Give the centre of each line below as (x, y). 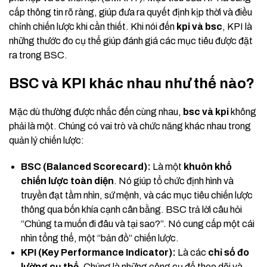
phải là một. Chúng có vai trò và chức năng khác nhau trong (130, 126)
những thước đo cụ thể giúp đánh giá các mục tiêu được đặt (131, 41)
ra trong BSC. (38, 55)
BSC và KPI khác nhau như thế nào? (132, 84)
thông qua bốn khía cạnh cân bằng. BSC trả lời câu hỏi (131, 210)
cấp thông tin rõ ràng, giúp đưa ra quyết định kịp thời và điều (131, 13)
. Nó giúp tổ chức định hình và (174, 181)
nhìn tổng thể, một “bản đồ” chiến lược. (100, 238)
